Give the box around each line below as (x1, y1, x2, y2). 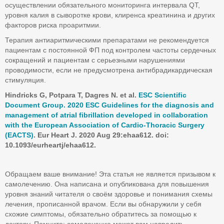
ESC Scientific (138, 91, 186, 99)
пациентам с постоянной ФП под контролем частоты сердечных (5, 46, 216, 54)
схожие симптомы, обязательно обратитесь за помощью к (5, 210, 196, 218)
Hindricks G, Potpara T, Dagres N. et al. (5, 91, 138, 99)
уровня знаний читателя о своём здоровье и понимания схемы (5, 190, 212, 198)
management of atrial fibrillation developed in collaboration (5, 111, 208, 119)
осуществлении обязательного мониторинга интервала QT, (5, 1, 200, 9)
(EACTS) (5, 131, 33, 139)
